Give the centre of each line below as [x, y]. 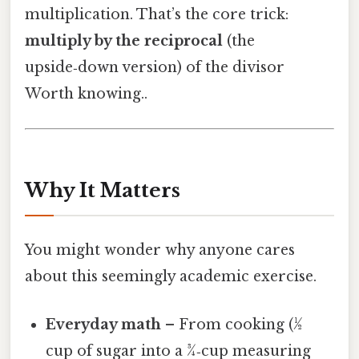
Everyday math [104, 324]
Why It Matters [103, 191]
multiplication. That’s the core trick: [157, 15]
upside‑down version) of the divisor [155, 68]
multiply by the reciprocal [124, 41]
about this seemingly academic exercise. [171, 277]
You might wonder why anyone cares [160, 250]
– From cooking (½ [232, 324]
